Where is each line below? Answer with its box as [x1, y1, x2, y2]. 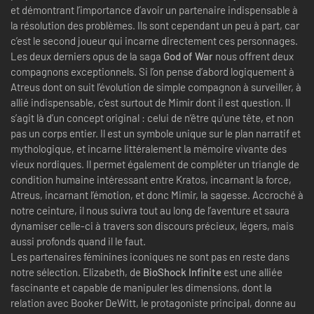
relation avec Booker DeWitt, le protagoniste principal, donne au [11, 296, 296, 309]
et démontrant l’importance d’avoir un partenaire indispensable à [11, 3, 298, 16]
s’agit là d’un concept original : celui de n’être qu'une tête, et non [11, 111, 294, 124]
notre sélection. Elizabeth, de [11, 265, 143, 278]
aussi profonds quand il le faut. [11, 234, 146, 247]
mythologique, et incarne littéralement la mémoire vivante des [11, 142, 287, 155]
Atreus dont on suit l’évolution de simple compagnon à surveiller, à [11, 80, 301, 93]
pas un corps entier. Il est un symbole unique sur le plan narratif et [11, 126, 301, 139]
